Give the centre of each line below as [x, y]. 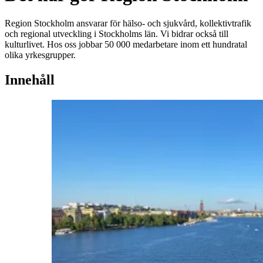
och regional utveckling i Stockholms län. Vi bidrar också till [117, 34]
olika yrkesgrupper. [40, 55]
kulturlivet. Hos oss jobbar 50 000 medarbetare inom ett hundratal [126, 45]
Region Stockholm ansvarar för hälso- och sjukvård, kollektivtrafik [128, 23]
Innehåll [30, 80]
